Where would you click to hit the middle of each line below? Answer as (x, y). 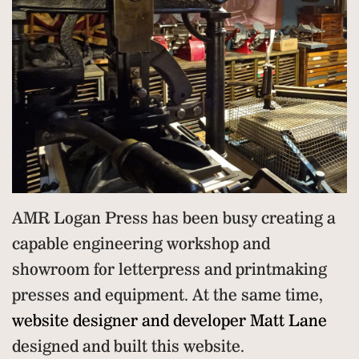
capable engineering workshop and (141, 244)
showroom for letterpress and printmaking (169, 270)
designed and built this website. (128, 347)
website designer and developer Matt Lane (169, 321)
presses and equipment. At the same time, (167, 295)
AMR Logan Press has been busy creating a (174, 218)
